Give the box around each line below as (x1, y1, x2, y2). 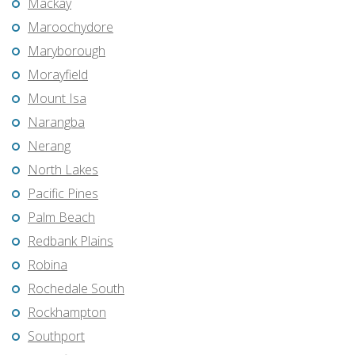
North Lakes (28, 161, 98, 179)
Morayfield (28, 66, 88, 84)
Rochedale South (28, 280, 124, 298)
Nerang (28, 137, 71, 155)
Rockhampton (28, 303, 106, 322)
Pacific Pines (28, 185, 98, 203)
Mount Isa (28, 90, 86, 108)
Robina (28, 256, 67, 274)
